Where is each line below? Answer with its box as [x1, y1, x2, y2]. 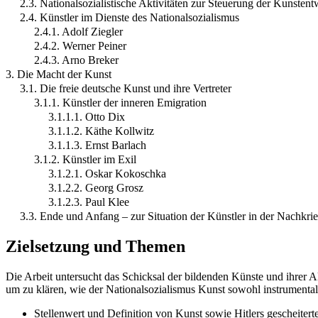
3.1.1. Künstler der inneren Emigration [34, 97, 207, 109]
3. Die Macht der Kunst [6, 68, 111, 81]
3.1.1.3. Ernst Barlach [48, 139, 146, 152]
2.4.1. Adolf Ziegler [34, 26, 123, 38]
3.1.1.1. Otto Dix [48, 111, 125, 124]
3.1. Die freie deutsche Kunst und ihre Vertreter [20, 82, 231, 95]
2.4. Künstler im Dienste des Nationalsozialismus [20, 11, 239, 24]
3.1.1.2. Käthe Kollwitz [48, 125, 154, 138]
